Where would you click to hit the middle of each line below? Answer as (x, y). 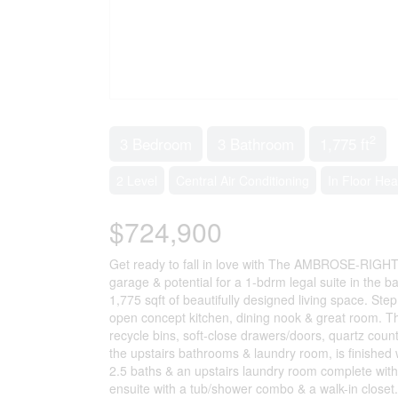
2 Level (136, 180)
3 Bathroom (255, 143)
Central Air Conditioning (242, 180)
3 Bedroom (155, 143)
